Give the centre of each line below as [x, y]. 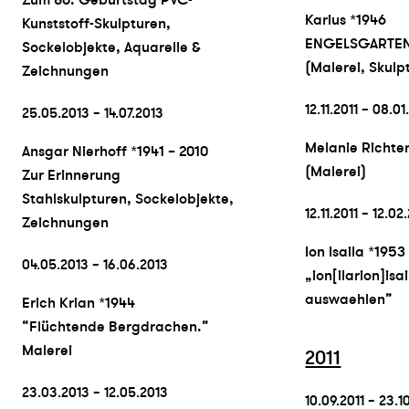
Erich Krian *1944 [79, 303]
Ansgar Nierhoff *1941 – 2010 [115, 151]
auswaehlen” [349, 299]
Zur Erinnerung [71, 175]
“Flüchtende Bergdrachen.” [115, 326]
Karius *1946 [346, 21]
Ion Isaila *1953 [356, 252]
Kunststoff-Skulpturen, [96, 24]
